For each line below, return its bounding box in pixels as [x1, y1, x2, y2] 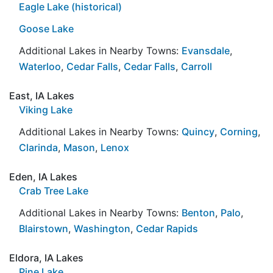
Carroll [181, 60, 212, 73]
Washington [74, 222, 130, 235]
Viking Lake [19, 103, 73, 116]
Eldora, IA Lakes [9, 251, 83, 264]
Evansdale [182, 44, 230, 57]
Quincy [182, 125, 214, 138]
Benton [182, 206, 215, 219]
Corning [220, 125, 258, 138]
